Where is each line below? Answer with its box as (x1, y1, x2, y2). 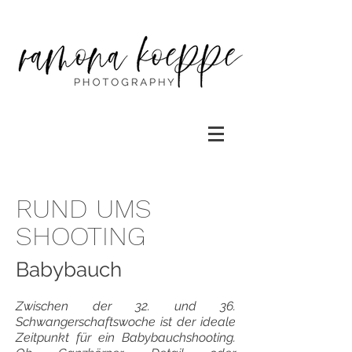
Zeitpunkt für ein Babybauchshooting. (16, 330, 236, 345)
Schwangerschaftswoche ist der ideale (16, 314, 236, 329)
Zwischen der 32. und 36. (16, 299, 236, 313)
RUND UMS (16, 192, 152, 224)
